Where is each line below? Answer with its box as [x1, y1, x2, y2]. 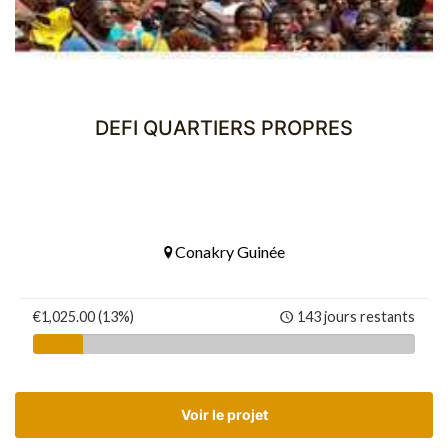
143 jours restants [297, 308, 415, 326]
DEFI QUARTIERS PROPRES [95, 116, 353, 141]
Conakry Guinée [171, 242, 285, 262]
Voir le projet [180, 406, 268, 424]
